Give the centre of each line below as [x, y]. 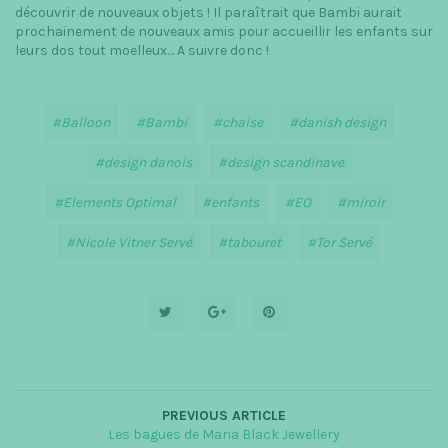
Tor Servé [344, 243]
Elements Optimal [119, 203]
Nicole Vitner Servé [133, 243]
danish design [342, 123]
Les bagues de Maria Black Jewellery [224, 435]
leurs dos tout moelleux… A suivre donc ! [142, 51]
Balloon [85, 123]
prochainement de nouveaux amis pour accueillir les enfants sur [224, 32]
